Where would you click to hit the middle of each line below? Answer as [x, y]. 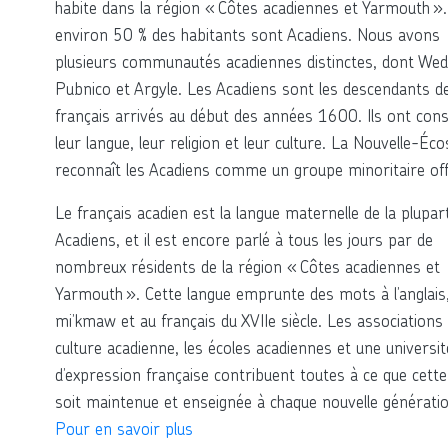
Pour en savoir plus [124, 428]
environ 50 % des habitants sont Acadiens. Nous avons [247, 34]
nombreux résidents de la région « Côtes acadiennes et [247, 266]
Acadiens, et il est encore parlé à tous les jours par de [244, 239]
